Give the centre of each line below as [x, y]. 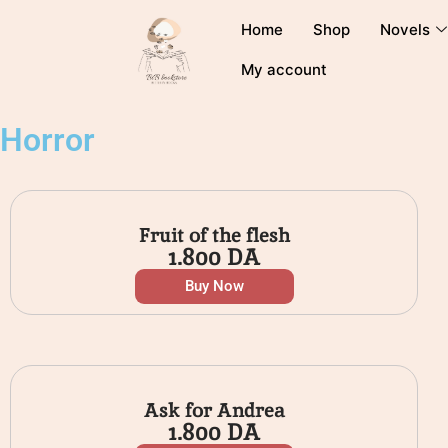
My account [284, 69]
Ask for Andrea [214, 410]
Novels [405, 29]
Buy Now [214, 286]
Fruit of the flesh [214, 235]
